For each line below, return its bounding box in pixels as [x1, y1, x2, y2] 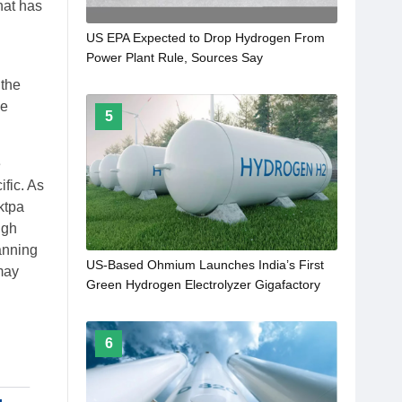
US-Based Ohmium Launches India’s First [86, 258, 324, 273]
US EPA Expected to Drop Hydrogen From [86, 31, 325, 46]
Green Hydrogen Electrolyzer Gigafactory [86, 277, 320, 293]
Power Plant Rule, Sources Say [86, 50, 263, 66]
